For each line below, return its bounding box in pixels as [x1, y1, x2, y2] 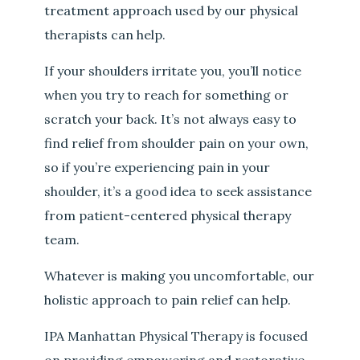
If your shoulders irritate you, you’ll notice [44, 63, 302, 80]
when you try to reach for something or [44, 87, 289, 104]
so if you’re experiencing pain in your [44, 159, 271, 176]
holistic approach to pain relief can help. [44, 292, 292, 309]
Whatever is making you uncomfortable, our [44, 268, 315, 284]
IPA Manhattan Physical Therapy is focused [44, 328, 309, 345]
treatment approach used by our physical [44, 2, 299, 19]
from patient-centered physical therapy [44, 207, 292, 224]
